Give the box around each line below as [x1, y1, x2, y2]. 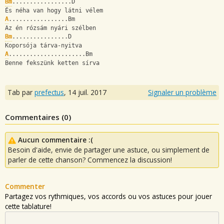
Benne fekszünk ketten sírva [5, 59, 99, 67]
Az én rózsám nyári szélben [5, 24, 96, 32]
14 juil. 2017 [68, 87, 106, 97]
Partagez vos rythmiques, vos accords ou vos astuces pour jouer [5, 191, 212, 201]
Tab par [7, 87, 34, 97]
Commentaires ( [5, 111, 64, 122]
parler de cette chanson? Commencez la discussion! [8, 154, 172, 164]
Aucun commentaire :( [18, 134, 93, 144]
